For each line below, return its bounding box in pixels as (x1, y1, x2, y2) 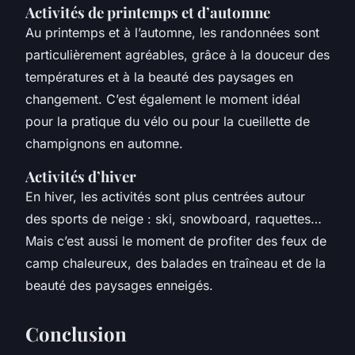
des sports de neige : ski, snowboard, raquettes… (25, 210, 322, 227)
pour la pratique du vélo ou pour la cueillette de (25, 113, 310, 129)
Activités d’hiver (25, 166, 136, 186)
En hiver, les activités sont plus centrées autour (25, 188, 305, 204)
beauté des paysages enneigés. (25, 277, 213, 293)
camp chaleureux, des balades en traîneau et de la (25, 254, 326, 271)
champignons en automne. (25, 135, 183, 151)
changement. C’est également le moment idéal (25, 90, 300, 107)
